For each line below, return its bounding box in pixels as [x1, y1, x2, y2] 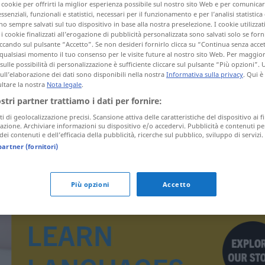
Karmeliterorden [89, 124, 165, 137]
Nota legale [47, 79, 82, 89]
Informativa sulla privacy [166, 69, 243, 79]
